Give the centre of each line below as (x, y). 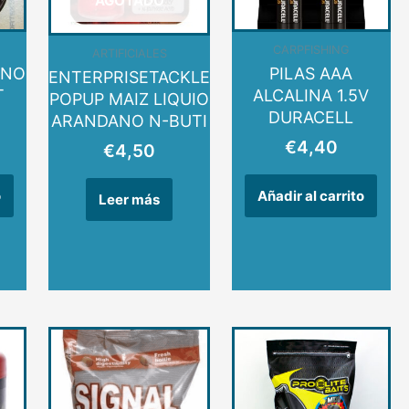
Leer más (130, 199)
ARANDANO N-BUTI (130, 121)
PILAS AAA (311, 74)
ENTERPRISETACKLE (130, 78)
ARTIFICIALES (129, 53)
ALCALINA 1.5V (311, 96)
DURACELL (311, 118)
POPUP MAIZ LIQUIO (130, 100)
